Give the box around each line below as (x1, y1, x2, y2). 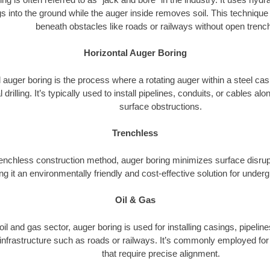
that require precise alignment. (101, 248, 220, 259)
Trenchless (112, 128, 158, 139)
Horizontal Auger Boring (83, 48, 187, 58)
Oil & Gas (115, 195, 155, 206)
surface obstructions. (119, 101, 202, 111)
